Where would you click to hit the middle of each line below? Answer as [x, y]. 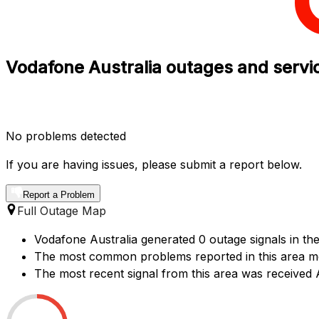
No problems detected [66, 136]
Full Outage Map [62, 210]
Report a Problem [59, 194]
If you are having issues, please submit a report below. [154, 164]
